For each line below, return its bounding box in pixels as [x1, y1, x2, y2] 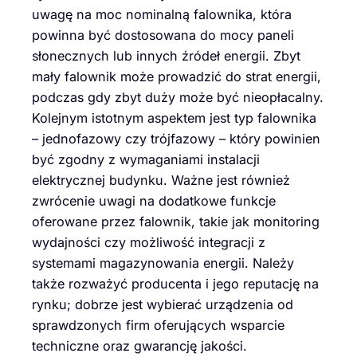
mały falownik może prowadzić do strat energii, [32, 68, 321, 84]
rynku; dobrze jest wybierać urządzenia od [32, 296, 293, 312]
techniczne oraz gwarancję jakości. [32, 337, 247, 354]
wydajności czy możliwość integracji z [32, 233, 265, 250]
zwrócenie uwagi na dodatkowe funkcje [32, 192, 276, 209]
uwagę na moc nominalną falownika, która [32, 6, 292, 22]
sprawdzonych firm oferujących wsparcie [32, 316, 284, 333]
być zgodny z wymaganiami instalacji [32, 151, 260, 167]
